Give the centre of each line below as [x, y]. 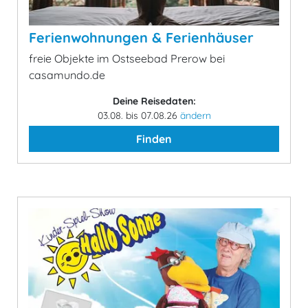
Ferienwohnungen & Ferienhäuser [141, 37]
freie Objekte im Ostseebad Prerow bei [127, 58]
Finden [154, 139]
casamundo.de [67, 75]
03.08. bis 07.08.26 [139, 115]
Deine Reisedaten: [154, 101]
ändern [195, 115]
